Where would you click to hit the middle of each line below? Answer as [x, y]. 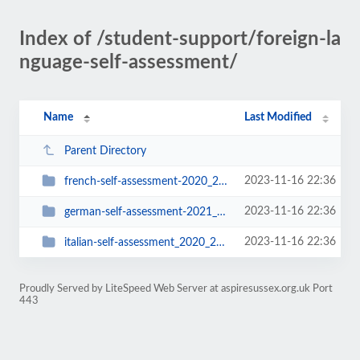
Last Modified [278, 117]
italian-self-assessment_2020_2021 [140, 242]
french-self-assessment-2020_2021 [141, 181]
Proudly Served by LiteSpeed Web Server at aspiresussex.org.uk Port [176, 288]
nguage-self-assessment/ [129, 63]
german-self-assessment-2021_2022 [140, 212]
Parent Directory [105, 151]
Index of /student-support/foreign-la [180, 39]
